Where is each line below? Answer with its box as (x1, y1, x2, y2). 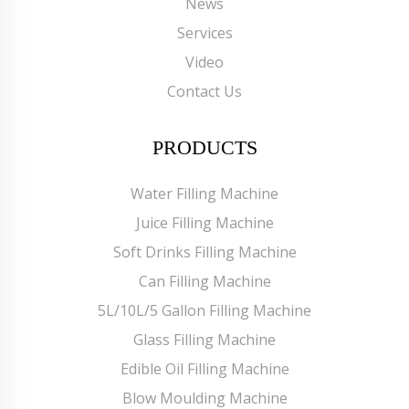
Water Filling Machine (131, 183, 278, 204)
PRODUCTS (152, 135, 257, 159)
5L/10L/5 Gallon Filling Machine (98, 299, 311, 320)
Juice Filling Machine (135, 212, 274, 233)
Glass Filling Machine (133, 329, 276, 350)
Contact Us (167, 80, 242, 101)
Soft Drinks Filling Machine (112, 241, 297, 262)
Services (176, 22, 233, 43)
